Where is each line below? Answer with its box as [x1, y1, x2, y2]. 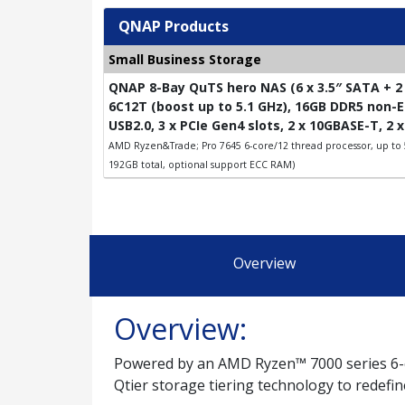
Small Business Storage [108, 51, 261, 68]
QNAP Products [118, 16, 229, 36]
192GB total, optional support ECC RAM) [108, 158, 295, 171]
